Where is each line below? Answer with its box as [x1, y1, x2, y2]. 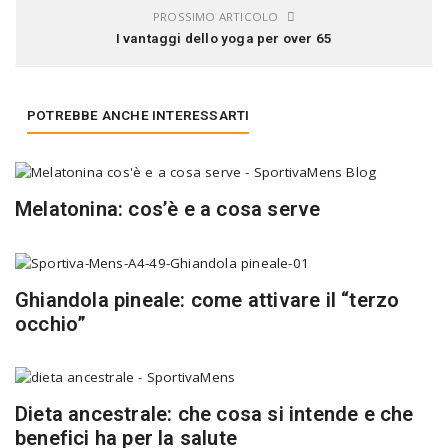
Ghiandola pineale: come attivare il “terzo [15, 287, 400, 312]
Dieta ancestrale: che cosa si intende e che [15, 402, 414, 427]
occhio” [15, 311, 87, 336]
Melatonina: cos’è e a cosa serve [15, 197, 321, 222]
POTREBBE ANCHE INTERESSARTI [27, 107, 250, 124]
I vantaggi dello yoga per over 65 [115, 30, 333, 47]
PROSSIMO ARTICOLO [153, 9, 282, 25]
